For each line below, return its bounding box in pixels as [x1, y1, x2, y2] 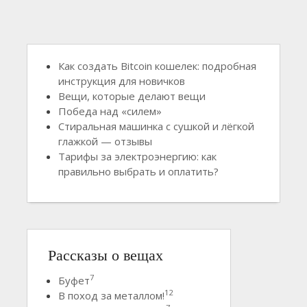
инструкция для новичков [58, 73, 185, 88]
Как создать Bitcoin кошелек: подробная [58, 58, 256, 73]
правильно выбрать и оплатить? [58, 164, 219, 178]
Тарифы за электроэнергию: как [58, 149, 217, 163]
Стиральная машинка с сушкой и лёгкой [58, 119, 254, 133]
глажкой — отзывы [58, 134, 152, 148]
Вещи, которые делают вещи [58, 88, 206, 103]
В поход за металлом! [58, 288, 164, 302]
